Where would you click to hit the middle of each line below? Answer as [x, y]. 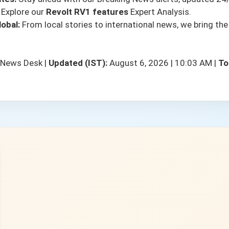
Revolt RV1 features [87, 12]
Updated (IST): [78, 63]
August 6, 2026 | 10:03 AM [161, 63]
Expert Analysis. [160, 12]
